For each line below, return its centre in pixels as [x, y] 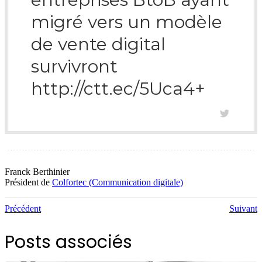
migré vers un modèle [127, 22]
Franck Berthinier [37, 171]
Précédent [23, 208]
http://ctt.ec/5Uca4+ [118, 88]
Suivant [243, 208]
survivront [74, 66]
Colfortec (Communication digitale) [118, 182]
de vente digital [98, 44]
